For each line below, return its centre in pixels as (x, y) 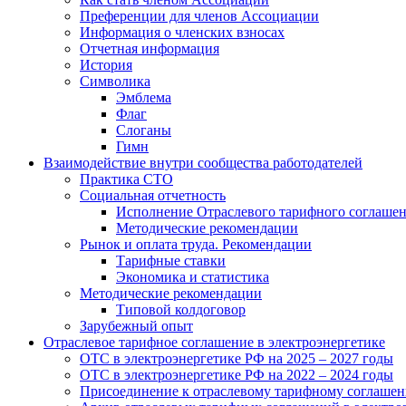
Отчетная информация (150, 49)
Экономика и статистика (193, 277)
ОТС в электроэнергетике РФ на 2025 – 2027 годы (237, 359)
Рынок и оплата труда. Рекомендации (196, 245)
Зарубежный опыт (136, 326)
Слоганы (144, 130)
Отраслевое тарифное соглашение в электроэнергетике (214, 343)
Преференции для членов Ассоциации (199, 16)
